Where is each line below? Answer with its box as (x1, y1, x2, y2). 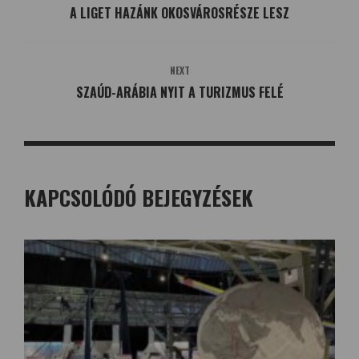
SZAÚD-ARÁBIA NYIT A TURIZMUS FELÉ (75, 83, 284, 102)
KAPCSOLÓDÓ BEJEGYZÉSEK (24, 182, 253, 213)
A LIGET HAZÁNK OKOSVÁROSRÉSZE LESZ (70, 3, 289, 22)
